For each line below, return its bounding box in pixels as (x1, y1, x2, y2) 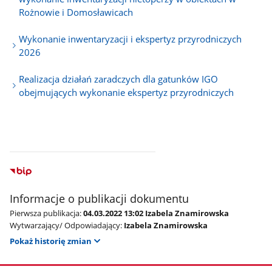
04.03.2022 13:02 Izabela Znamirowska (83, 207, 229, 219)
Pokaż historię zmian (10, 235, 92, 246)
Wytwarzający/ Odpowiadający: (10, 219, 123, 231)
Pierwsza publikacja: (10, 207, 82, 219)
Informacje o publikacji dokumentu (10, 191, 189, 206)
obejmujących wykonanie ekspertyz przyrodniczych (19, 86, 234, 98)
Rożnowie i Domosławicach (19, 5, 134, 18)
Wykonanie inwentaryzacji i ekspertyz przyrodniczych (19, 32, 242, 45)
